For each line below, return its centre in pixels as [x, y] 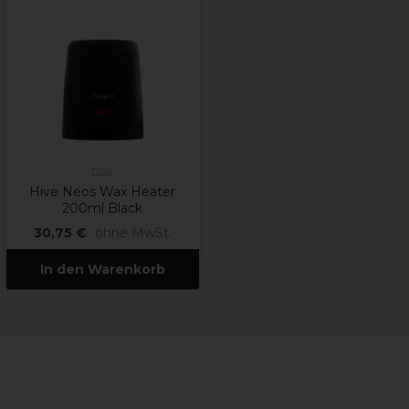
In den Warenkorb [102, 269]
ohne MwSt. [133, 233]
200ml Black [102, 208]
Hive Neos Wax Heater [102, 192]
